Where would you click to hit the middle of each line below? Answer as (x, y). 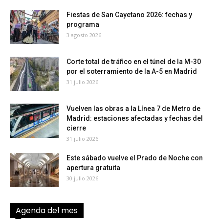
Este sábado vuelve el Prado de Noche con (135, 158)
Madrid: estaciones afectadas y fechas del (135, 119)
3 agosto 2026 (84, 35)
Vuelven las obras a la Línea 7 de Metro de (133, 109)
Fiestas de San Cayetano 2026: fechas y (129, 15)
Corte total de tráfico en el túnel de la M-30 (134, 62)
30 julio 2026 (82, 178)
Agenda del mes (47, 211)
